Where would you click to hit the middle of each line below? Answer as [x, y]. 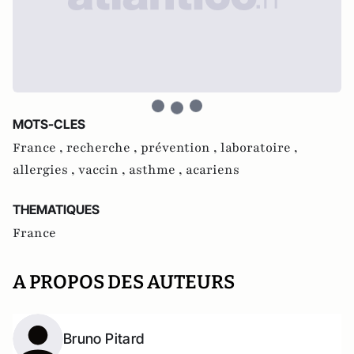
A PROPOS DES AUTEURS [124, 282]
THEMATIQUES [56, 209]
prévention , [181, 147]
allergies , [45, 169]
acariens [213, 169]
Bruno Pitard [104, 338]
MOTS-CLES [49, 124]
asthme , [157, 169]
